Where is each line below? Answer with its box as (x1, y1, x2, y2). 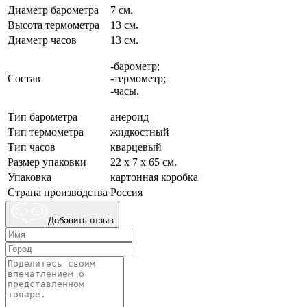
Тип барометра (8, 111, 77, 123)
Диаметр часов (8, 34, 77, 47)
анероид (110, 111, 149, 123)
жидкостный (110, 126, 169, 138)
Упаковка (8, 171, 51, 184)
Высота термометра (8, 19, 99, 32)
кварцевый (110, 141, 162, 153)
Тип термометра (8, 126, 84, 138)
